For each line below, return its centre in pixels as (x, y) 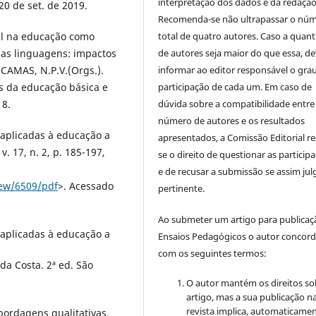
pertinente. (182, 188)
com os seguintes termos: (213, 253)
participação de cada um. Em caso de (235, 86)
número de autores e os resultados (232, 120)
